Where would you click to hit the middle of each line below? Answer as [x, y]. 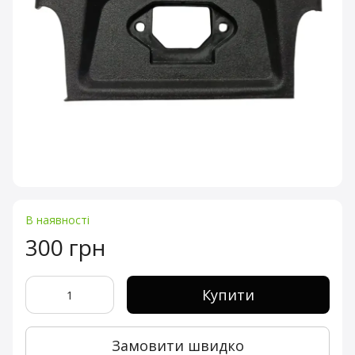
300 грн [65, 247]
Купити [228, 295]
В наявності [57, 220]
